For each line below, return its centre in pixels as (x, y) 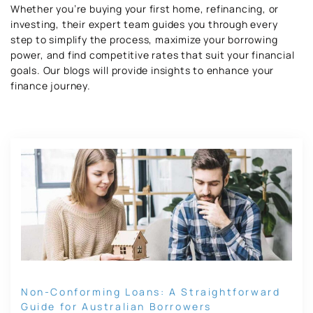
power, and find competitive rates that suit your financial (153, 54)
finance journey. (51, 85)
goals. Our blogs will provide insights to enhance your (143, 70)
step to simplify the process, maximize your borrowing (144, 39)
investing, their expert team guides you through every (144, 24)
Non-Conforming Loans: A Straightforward (151, 291)
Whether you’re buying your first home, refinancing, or (145, 8)
